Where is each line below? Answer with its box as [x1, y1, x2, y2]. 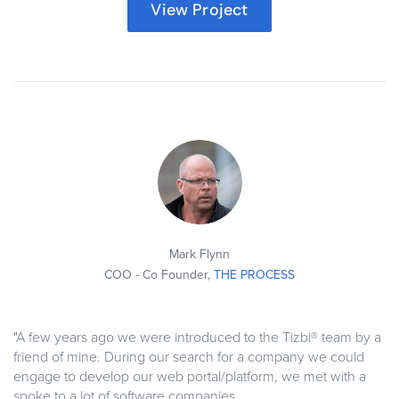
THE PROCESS [214, 267, 295, 283]
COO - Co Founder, [104, 267, 214, 283]
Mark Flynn [169, 247, 230, 263]
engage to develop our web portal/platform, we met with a [13, 368, 366, 387]
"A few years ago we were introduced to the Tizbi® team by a [13, 329, 381, 347]
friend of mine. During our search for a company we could [13, 348, 364, 367]
